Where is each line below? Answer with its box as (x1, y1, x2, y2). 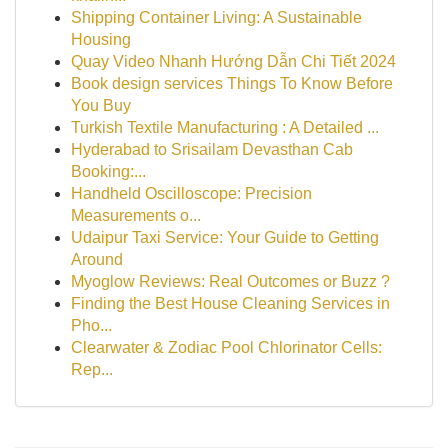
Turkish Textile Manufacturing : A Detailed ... (71, 119, 379, 136)
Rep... (71, 361, 113, 378)
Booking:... (71, 163, 146, 180)
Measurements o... (71, 207, 201, 224)
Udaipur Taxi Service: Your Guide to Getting (71, 229, 379, 246)
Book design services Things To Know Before (71, 75, 393, 92)
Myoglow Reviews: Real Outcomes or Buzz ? (71, 273, 390, 290)
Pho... (71, 317, 112, 334)
